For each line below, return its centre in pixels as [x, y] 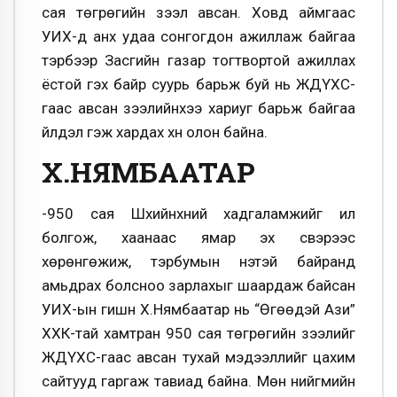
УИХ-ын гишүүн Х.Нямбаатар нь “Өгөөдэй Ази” [198, 309]
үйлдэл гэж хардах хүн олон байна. [155, 132]
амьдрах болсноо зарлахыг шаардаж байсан [198, 285]
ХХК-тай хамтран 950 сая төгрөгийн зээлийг [198, 333]
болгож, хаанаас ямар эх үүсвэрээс [198, 237]
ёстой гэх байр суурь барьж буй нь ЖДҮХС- [198, 85]
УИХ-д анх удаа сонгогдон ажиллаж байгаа [198, 37]
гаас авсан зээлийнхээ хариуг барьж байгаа [198, 109]
